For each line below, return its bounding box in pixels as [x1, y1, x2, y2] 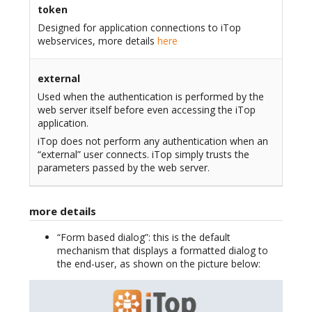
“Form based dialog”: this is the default [57, 231, 231, 244]
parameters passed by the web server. [37, 160, 210, 174]
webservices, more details [37, 33, 157, 47]
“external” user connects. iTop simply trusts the [37, 147, 249, 161]
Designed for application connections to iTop [37, 20, 241, 34]
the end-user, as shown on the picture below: [57, 257, 260, 271]
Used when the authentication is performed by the [37, 89, 264, 103]
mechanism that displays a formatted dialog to [57, 244, 268, 258]
